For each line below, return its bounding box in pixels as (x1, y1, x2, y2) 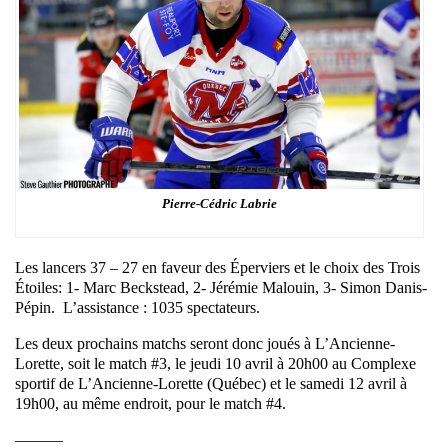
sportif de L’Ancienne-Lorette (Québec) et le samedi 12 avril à (15, 374, 407, 392)
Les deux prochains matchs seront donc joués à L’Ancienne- (15, 334, 395, 352)
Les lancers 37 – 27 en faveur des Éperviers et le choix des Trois (15, 258, 420, 276)
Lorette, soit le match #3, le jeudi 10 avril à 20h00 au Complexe (15, 354, 416, 372)
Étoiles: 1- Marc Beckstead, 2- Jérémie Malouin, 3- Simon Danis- (15, 278, 427, 296)
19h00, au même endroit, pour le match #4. (15, 394, 286, 412)
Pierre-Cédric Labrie (162, 195, 278, 211)
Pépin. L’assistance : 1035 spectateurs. (15, 298, 260, 316)
